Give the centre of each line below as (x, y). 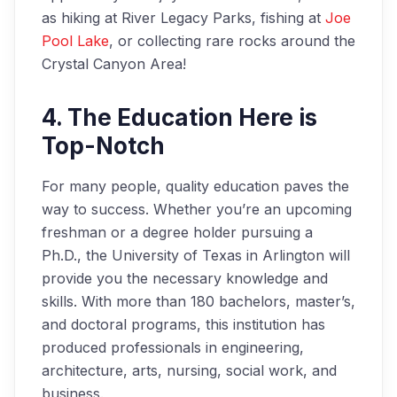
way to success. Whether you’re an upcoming (197, 209)
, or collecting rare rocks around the (232, 41)
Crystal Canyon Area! (114, 64)
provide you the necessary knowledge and (185, 278)
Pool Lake (75, 41)
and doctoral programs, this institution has (183, 324)
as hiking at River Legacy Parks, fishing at (183, 18)
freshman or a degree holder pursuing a (177, 232)
